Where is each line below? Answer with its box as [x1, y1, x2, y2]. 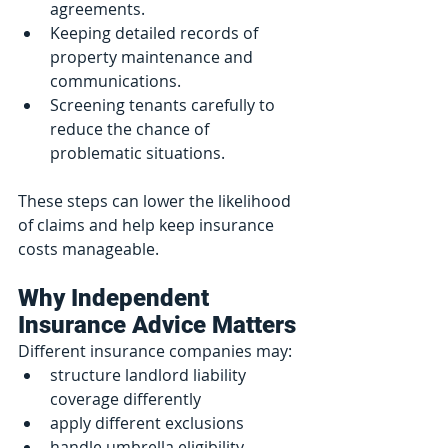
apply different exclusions [50, 411, 244, 434]
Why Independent [18, 283, 215, 312]
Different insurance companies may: [18, 339, 292, 362]
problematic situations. [50, 141, 225, 164]
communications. [50, 69, 181, 92]
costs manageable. [18, 237, 159, 260]
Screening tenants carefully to [50, 93, 279, 116]
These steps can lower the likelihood [18, 189, 295, 212]
